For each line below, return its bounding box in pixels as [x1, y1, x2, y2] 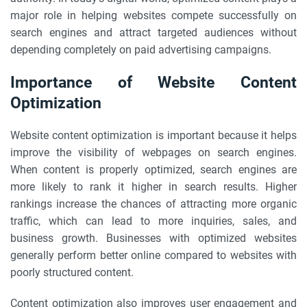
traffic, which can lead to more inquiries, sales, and [10, 214, 297, 228]
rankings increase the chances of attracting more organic [10, 197, 297, 210]
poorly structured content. [10, 266, 134, 279]
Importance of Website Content [10, 73, 297, 92]
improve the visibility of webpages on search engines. [10, 146, 297, 159]
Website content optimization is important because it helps [10, 129, 297, 142]
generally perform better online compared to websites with [10, 249, 297, 262]
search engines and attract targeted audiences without [10, 26, 297, 39]
